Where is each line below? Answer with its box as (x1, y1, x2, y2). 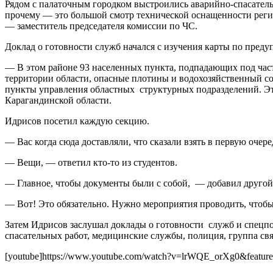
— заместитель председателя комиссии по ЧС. (5, 21, 197, 32)
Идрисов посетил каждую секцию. (5, 116, 149, 127)
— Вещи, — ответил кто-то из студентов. (5, 157, 177, 168)
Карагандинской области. (5, 95, 112, 106)
